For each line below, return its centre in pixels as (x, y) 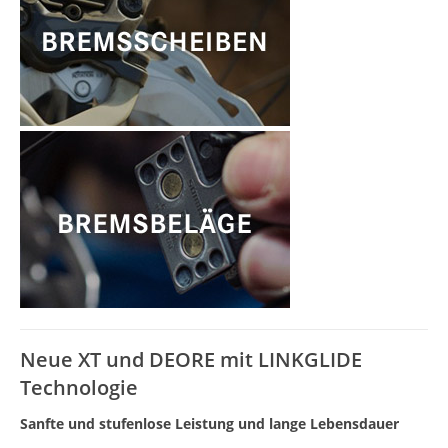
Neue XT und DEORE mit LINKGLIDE (191, 360)
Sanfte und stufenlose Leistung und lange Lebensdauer (209, 424)
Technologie (79, 388)
